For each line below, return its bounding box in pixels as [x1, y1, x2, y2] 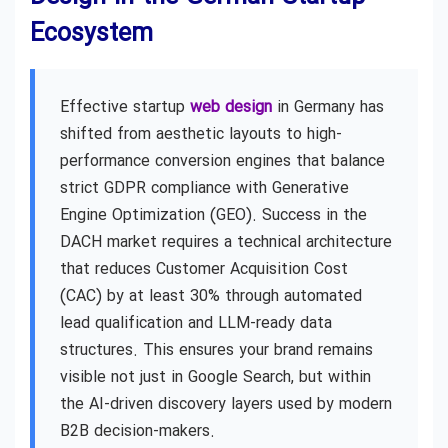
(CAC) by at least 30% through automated [60, 284, 362, 309]
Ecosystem [30, 15, 153, 54]
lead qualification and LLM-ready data [60, 311, 332, 336]
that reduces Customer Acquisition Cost [60, 257, 348, 282]
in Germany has [272, 95, 384, 120]
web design [190, 95, 272, 120]
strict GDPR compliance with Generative [60, 176, 349, 201]
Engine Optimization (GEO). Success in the [60, 203, 367, 228]
